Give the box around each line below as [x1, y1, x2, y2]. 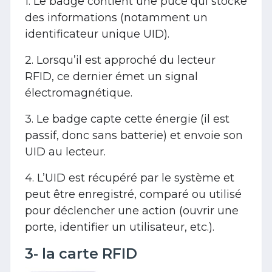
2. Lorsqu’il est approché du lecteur [25, 53, 216, 67]
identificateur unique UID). [25, 27, 169, 41]
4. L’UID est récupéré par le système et [25, 171, 234, 185]
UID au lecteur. [25, 144, 106, 158]
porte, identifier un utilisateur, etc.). [25, 220, 214, 234]
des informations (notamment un [25, 10, 208, 24]
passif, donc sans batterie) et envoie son [25, 128, 243, 142]
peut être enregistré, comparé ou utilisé [25, 187, 242, 201]
